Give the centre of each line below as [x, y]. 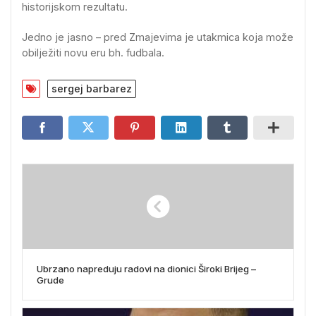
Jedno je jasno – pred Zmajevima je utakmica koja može [158, 37]
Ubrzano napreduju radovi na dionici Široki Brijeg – [146, 268]
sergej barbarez [92, 88]
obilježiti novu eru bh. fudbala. [93, 53]
